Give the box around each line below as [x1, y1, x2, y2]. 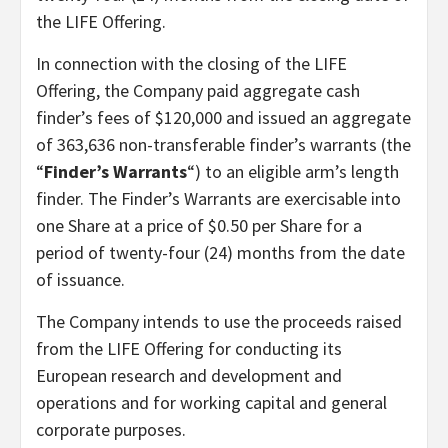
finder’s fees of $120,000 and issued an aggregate [36, 105, 411, 129]
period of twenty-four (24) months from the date [36, 240, 405, 264]
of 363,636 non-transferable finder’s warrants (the [36, 132, 411, 156]
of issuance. [36, 267, 125, 291]
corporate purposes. [36, 417, 186, 441]
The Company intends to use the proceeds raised [36, 309, 402, 333]
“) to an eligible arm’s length [187, 159, 399, 183]
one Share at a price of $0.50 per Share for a [36, 213, 362, 237]
